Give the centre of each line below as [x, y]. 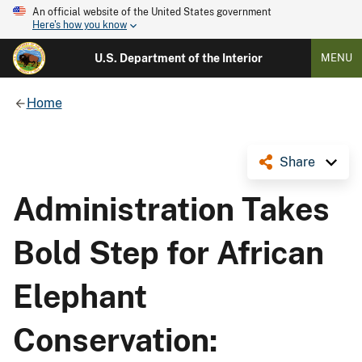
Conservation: [116, 340]
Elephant [80, 296]
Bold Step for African [168, 253]
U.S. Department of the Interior [178, 58]
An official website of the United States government [152, 12]
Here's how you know [80, 25]
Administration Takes [171, 209]
